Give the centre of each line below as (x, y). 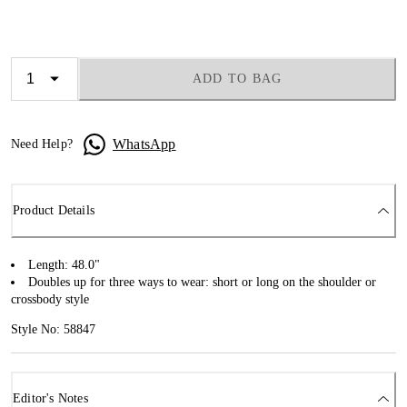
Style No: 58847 (53, 329)
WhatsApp (144, 144)
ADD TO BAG (237, 79)
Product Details (54, 211)
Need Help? (42, 144)
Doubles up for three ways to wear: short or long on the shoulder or (202, 282)
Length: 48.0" (64, 264)
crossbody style (50, 299)
